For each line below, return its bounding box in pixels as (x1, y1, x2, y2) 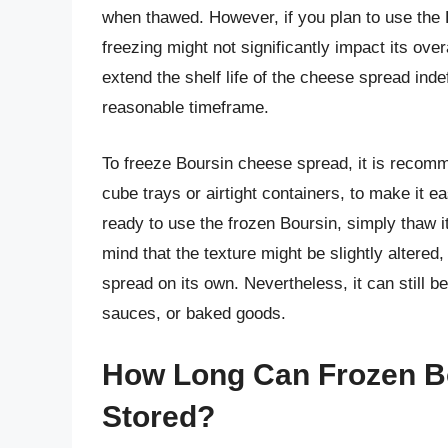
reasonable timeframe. (102, 98, 269, 118)
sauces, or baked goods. (102, 303, 286, 323)
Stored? (102, 400, 215, 434)
